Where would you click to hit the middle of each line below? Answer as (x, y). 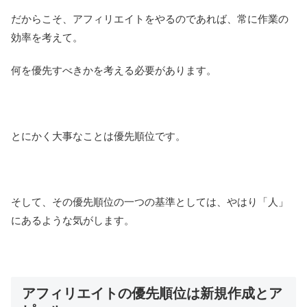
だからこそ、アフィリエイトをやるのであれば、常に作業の (150, 19)
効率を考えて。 (47, 37)
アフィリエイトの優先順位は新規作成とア (152, 293)
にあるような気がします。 (73, 220)
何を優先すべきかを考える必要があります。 (114, 70)
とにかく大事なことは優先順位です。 (98, 136)
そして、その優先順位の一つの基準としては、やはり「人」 (150, 201)
